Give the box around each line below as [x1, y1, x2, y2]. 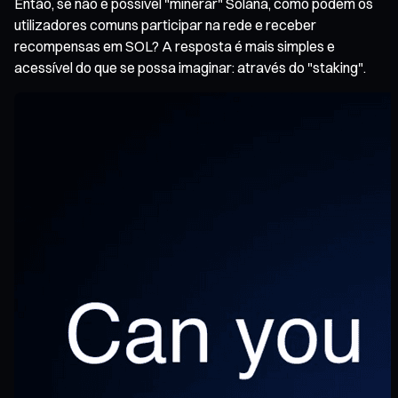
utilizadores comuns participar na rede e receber [14, 15, 316, 34]
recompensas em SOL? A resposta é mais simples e [14, 36, 335, 55]
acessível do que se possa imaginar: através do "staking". [14, 58, 366, 76]
